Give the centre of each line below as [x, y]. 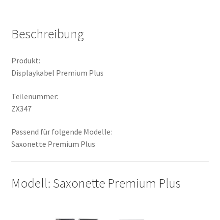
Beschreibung [47, 34]
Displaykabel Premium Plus [57, 72]
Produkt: [26, 60]
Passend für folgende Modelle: [61, 132]
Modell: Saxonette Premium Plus [96, 183]
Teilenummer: [35, 96]
